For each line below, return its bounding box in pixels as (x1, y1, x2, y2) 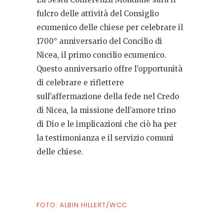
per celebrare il (126, 23, 183, 33)
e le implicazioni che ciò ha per (61, 119, 177, 129)
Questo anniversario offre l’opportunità (37, 64, 183, 74)
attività (81, 9, 110, 19)
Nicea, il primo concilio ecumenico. (37, 50, 166, 60)
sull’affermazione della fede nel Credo (37, 92, 179, 102)
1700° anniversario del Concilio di (37, 37, 162, 46)
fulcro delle (37, 9, 81, 19)
